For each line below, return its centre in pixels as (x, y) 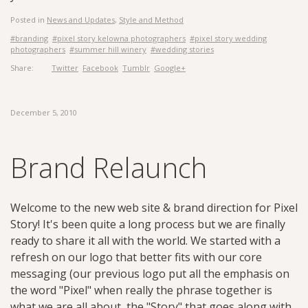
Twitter (65, 68)
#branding (29, 38)
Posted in (29, 20)
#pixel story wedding (228, 38)
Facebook (100, 68)
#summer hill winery (108, 49)
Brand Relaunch (109, 167)
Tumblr (136, 68)
